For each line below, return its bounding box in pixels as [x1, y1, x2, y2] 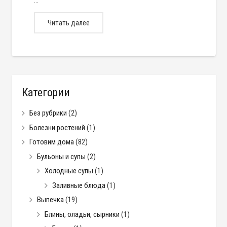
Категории [21, 86, 70, 99]
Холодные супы [44, 166, 93, 176]
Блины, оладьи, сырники [44, 209, 120, 219]
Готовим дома [29, 137, 74, 147]
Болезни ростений [29, 123, 85, 132]
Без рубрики [29, 108, 67, 118]
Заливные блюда [52, 180, 105, 190]
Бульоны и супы [36, 152, 86, 161]
